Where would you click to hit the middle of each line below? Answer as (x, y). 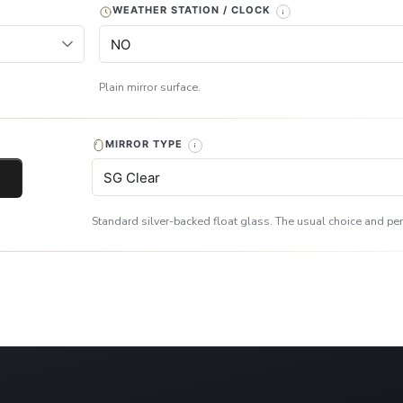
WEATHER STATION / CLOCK (192, 10)
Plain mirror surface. (150, 87)
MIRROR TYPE (144, 144)
